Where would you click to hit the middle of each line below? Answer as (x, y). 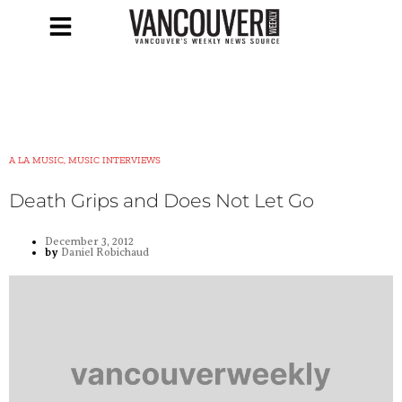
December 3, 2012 (89, 242)
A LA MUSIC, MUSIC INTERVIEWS (85, 161)
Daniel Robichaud (104, 253)
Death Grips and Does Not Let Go (162, 201)
